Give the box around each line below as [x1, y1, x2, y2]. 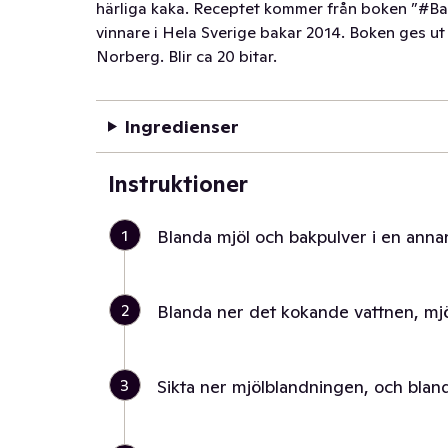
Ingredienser [124, 115, 239, 138]
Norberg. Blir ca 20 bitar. [96, 46, 277, 66]
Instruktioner [108, 170, 248, 198]
